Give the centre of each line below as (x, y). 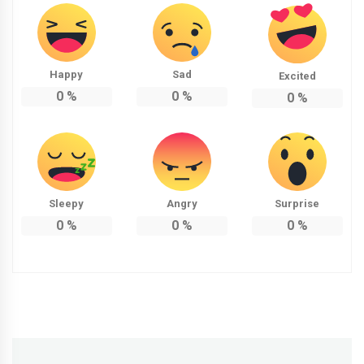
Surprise (297, 204)
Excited (297, 76)
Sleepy (67, 204)
